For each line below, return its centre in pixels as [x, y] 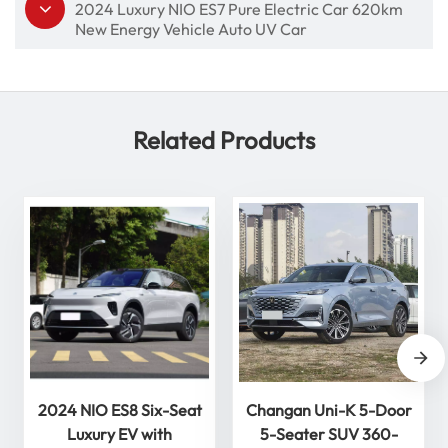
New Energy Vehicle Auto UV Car [191, 28]
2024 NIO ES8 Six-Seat [119, 409]
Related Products [224, 139]
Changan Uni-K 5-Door [328, 409]
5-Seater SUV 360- [328, 433]
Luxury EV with [119, 433]
